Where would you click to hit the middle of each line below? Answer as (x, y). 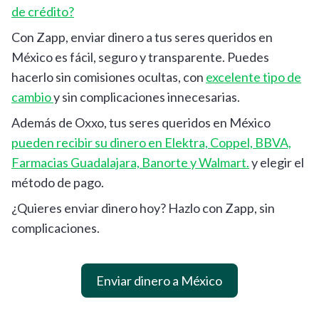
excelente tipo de (253, 77)
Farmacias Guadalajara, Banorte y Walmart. (130, 162)
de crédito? (43, 11)
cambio (32, 96)
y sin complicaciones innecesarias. (147, 96)
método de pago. (58, 182)
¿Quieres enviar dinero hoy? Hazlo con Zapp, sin (143, 208)
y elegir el (277, 162)
